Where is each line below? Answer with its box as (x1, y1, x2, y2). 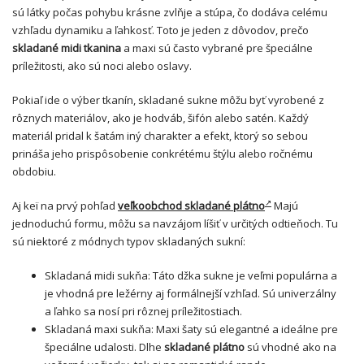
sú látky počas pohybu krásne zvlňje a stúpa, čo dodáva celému (12, 5, 327, 19)
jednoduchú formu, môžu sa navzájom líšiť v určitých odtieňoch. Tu (12, 216, 338, 231)
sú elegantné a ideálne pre (202, 322, 338, 336)
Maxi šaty (156, 322, 202, 336)
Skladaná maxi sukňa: (45, 322, 156, 336)
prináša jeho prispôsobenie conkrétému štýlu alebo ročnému (12, 146, 313, 161)
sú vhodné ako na (245, 340, 336, 354)
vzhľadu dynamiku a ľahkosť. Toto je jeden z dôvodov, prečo (12, 23, 309, 37)
